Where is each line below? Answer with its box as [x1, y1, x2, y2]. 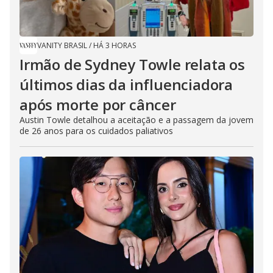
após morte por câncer [19, 94, 176, 115]
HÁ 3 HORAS [93, 40, 136, 51]
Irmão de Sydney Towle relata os [19, 54, 245, 75]
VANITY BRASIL [37, 40, 87, 51]
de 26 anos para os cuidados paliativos [19, 125, 173, 137]
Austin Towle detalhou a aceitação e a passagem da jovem [19, 114, 253, 126]
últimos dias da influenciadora [19, 74, 233, 95]
